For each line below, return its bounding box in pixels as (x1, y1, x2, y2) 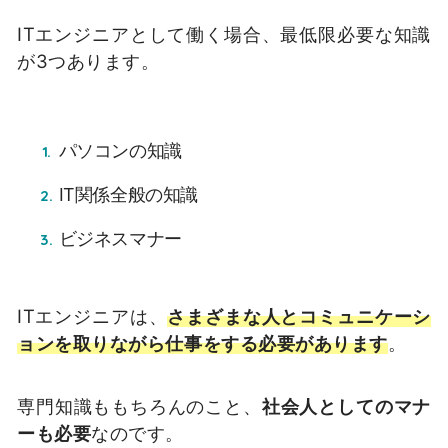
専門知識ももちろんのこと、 (17, 395, 262, 418)
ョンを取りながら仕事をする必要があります (17, 331, 389, 354)
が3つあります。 (17, 49, 160, 72)
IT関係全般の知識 (58, 184, 199, 206)
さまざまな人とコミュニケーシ (167, 304, 431, 327)
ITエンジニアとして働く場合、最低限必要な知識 (17, 22, 431, 45)
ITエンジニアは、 (17, 304, 168, 327)
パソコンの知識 (58, 140, 182, 162)
